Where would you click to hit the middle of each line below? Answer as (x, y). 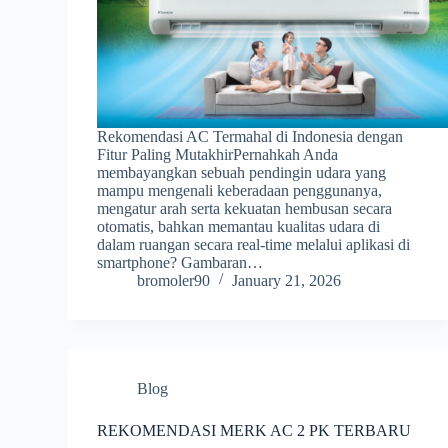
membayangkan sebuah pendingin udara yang (242, 172)
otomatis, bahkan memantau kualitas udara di (239, 226)
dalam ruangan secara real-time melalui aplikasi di (254, 244)
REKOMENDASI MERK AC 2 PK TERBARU (254, 430)
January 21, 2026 (287, 280)
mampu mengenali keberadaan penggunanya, (240, 190)
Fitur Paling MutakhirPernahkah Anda (218, 154)
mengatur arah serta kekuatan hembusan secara (245, 208)
